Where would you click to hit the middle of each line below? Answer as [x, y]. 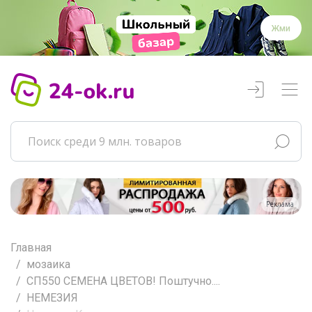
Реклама [280, 204]
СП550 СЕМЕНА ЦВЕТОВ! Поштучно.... [123, 281]
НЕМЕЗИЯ [52, 297]
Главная [31, 247]
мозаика [48, 264]
